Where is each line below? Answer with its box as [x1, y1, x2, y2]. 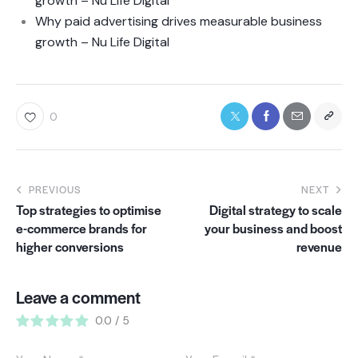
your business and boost [205, 218, 342, 237]
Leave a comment [16, 284, 141, 308]
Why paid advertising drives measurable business [35, 13, 322, 30]
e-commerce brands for [16, 218, 147, 237]
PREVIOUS [29, 181, 81, 197]
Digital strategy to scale [209, 200, 342, 219]
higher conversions [16, 237, 124, 256]
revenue [296, 237, 342, 256]
